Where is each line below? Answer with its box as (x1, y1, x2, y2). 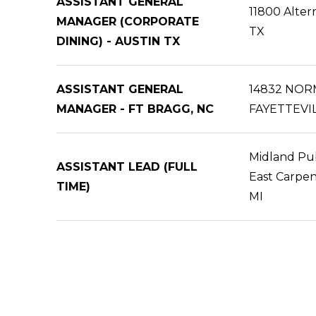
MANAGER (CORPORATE (56, 15, 199, 28)
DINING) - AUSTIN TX (56, 35, 180, 48)
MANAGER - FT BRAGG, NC (56, 102, 214, 116)
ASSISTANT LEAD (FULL (56, 160, 197, 174)
